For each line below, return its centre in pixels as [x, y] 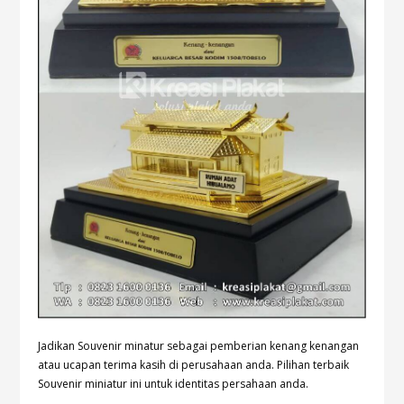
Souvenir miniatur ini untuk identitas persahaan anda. [174, 384]
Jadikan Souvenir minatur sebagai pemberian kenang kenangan [199, 346]
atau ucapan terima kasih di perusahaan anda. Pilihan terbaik [194, 365]
